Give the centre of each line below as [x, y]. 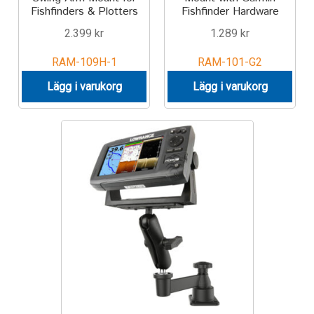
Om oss [33, 67]
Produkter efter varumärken [81, 30]
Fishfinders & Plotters [84, 12]
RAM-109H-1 [84, 62]
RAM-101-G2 [230, 62]
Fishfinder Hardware [230, 12]
